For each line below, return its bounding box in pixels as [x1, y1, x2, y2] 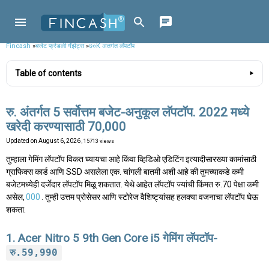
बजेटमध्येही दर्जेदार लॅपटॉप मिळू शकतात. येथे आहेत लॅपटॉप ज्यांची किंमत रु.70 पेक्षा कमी [6, 180, 259, 190]
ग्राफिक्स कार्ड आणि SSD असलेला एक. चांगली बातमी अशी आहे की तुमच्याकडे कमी [6, 167, 244, 177]
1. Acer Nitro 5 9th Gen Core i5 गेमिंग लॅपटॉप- [6, 231, 217, 246]
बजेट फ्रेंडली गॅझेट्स [35, 41, 84, 50]
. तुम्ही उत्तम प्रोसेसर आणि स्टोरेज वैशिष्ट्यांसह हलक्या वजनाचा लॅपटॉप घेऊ [41, 192, 258, 202]
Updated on [6, 138, 38, 145]
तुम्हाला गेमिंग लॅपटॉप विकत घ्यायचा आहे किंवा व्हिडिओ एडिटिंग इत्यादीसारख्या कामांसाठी [6, 154, 256, 165]
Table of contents [15, 68, 82, 79]
